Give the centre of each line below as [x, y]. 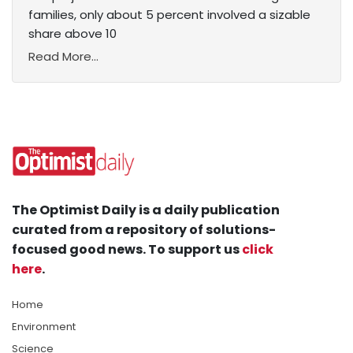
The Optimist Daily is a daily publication [146, 210]
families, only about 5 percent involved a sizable [169, 15]
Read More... [63, 57]
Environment [44, 327]
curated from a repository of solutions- [144, 230]
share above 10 [72, 34]
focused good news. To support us [127, 250]
